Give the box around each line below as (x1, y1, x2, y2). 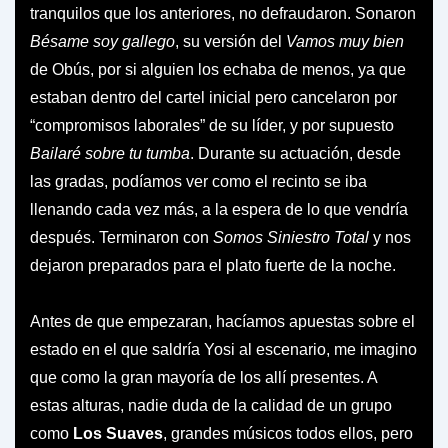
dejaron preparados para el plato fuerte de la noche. (30, 256, 396, 274)
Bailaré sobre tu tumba (30, 144, 190, 162)
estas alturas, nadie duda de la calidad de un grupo (30, 396, 392, 414)
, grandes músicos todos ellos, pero (163, 424, 413, 442)
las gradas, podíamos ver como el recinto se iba (30, 172, 367, 190)
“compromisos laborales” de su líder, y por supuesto (30, 116, 394, 134)
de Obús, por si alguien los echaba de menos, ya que (30, 60, 406, 78)
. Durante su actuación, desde (190, 144, 401, 162)
